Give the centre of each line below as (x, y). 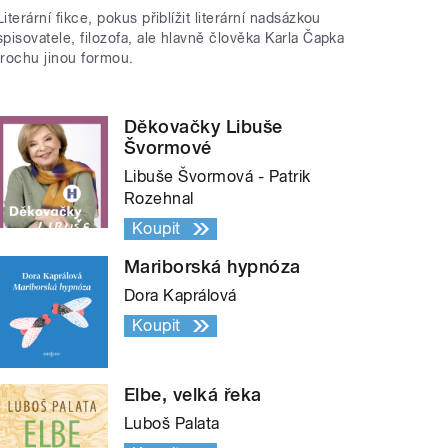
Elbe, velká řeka (193, 395)
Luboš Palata (172, 424)
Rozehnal (159, 199)
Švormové (168, 148)
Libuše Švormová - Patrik (217, 177)
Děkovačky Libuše (203, 127)
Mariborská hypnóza (212, 267)
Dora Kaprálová (180, 296)
